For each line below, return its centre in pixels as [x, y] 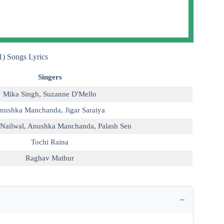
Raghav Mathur [50, 158]
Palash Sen [115, 126]
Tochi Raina [50, 142]
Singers [50, 77]
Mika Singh [21, 94]
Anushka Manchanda [61, 126]
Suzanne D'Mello [70, 94]
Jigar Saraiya [85, 110]
